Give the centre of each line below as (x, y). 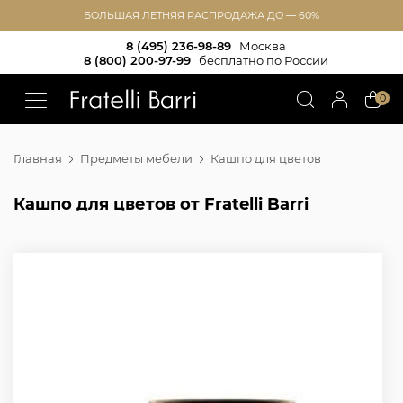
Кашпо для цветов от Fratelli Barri (161, 204)
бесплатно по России (264, 60)
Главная (38, 158)
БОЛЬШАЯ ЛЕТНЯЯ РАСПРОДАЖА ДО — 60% (201, 15)
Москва (263, 45)
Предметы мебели (136, 158)
